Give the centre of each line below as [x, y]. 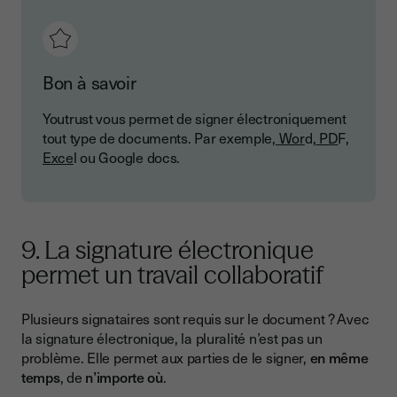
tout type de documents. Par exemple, [159, 138]
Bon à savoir [90, 83]
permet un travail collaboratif [172, 275]
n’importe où [124, 377]
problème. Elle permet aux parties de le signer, [166, 358]
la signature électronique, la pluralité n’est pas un [172, 338]
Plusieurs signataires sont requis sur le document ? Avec [195, 319]
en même [339, 358]
